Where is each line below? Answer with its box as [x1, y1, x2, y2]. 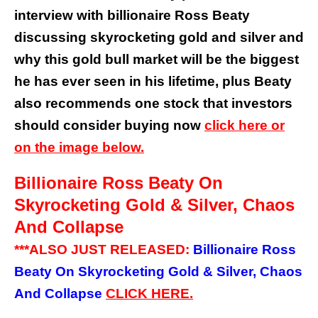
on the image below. [14, 140, 144, 155]
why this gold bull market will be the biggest [14, 52, 299, 67]
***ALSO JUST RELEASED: [14, 242, 193, 258]
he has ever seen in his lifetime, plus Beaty [14, 74, 292, 89]
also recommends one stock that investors [14, 96, 292, 111]
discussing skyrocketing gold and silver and [14, 30, 304, 45]
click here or [204, 118, 285, 133]
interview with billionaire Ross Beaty [14, 8, 250, 23]
